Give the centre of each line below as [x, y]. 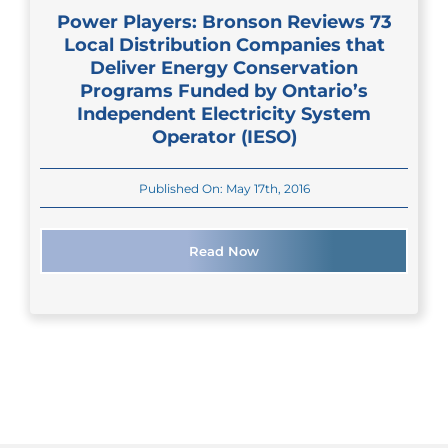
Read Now [224, 251]
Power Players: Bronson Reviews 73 [224, 22]
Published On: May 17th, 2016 [224, 188]
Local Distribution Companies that [224, 45]
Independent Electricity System [224, 114]
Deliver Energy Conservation [224, 68]
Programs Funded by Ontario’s [224, 91]
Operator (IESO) [224, 137]
